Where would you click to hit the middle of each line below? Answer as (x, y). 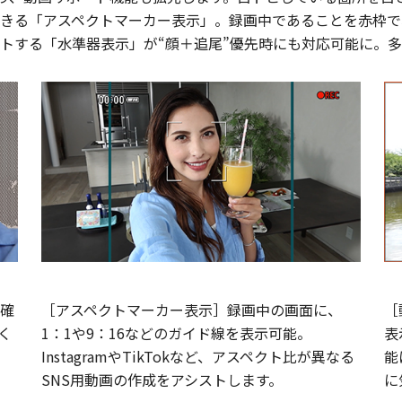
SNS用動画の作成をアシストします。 (162, 379)
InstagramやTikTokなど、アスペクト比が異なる (197, 356)
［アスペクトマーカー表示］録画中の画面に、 (191, 309)
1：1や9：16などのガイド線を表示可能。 (176, 332)
